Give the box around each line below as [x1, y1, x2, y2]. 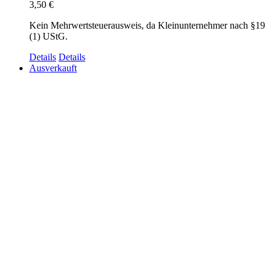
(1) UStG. [29, 30, 68, 41]
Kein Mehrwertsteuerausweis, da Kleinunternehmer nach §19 [29, 19, 265, 30]
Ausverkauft [29, 62, 77, 73]
